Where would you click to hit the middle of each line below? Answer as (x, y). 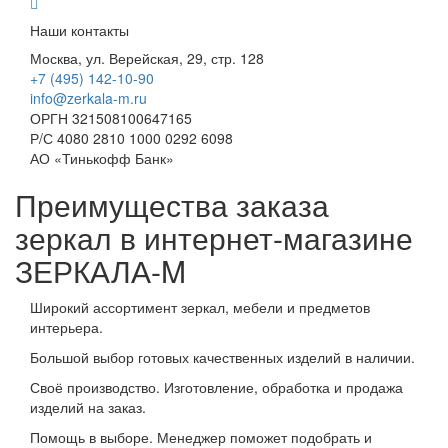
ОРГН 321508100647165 (111, 118)
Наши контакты (79, 30)
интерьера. (66, 327)
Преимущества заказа (172, 205)
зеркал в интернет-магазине (214, 238)
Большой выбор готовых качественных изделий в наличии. (222, 357)
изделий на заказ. (88, 407)
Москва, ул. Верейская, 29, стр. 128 (147, 58)
